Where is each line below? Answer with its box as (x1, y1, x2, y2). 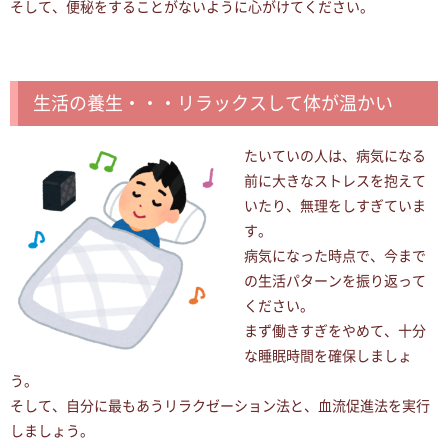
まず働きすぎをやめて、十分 (244, 323, 426, 340)
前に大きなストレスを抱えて (244, 173, 426, 190)
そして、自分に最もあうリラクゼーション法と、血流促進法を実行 (10, 398, 430, 415)
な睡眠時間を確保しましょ (244, 348, 412, 365)
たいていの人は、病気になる (244, 148, 426, 165)
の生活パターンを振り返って (244, 273, 426, 290)
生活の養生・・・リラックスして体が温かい (33, 93, 393, 115)
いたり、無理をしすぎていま (244, 198, 426, 215)
